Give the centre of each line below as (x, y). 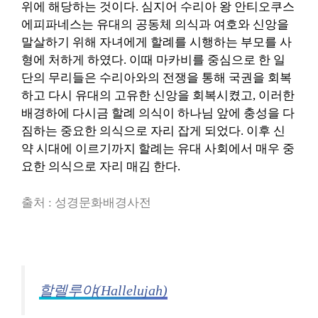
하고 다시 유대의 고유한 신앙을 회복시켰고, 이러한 (158, 95)
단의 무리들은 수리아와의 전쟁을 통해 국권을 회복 (157, 78)
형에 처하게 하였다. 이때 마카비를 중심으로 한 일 (153, 60)
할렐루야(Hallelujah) (103, 290)
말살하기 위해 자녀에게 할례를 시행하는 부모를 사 (157, 42)
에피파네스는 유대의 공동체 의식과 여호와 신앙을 (155, 24)
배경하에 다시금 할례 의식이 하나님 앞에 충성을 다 (158, 113)
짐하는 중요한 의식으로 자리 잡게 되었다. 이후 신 (153, 131)
